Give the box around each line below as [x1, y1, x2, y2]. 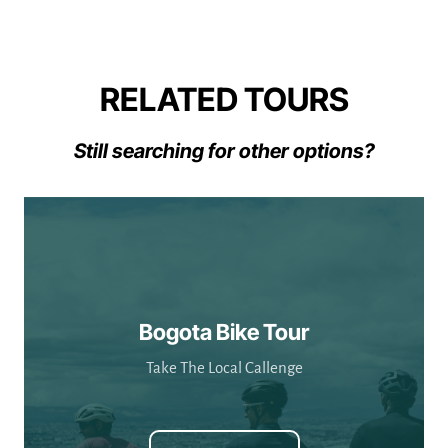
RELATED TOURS [99, 79, 349, 119]
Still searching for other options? [73, 138, 375, 163]
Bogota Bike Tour [139, 318, 309, 345]
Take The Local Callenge [145, 358, 303, 376]
